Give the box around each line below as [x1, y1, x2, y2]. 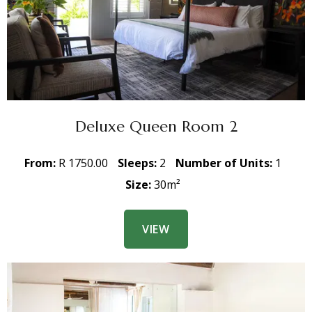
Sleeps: [117, 155, 159, 171]
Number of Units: [175, 155, 275, 171]
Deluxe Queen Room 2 [75, 116, 237, 136]
